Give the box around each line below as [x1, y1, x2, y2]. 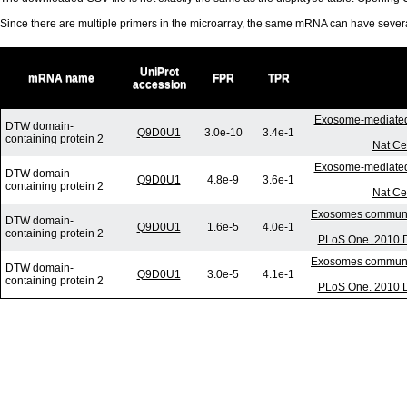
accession [132, 78, 186, 92]
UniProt [139, 65, 179, 79]
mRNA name [28, 72, 94, 85]
